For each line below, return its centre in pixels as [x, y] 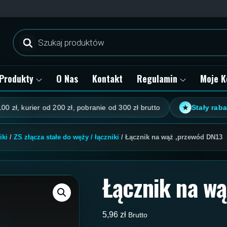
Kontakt [107, 79]
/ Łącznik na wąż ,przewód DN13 [171, 137]
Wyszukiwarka [38, 32]
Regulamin [157, 79]
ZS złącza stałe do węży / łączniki [66, 137]
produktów [31, 40]
